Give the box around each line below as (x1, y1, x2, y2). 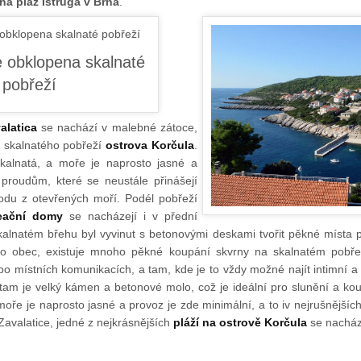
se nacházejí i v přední (63, 210, 197, 222)
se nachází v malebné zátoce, (36, 121, 197, 134)
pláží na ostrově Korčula (173, 316, 308, 329)
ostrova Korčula (106, 139, 194, 151)
